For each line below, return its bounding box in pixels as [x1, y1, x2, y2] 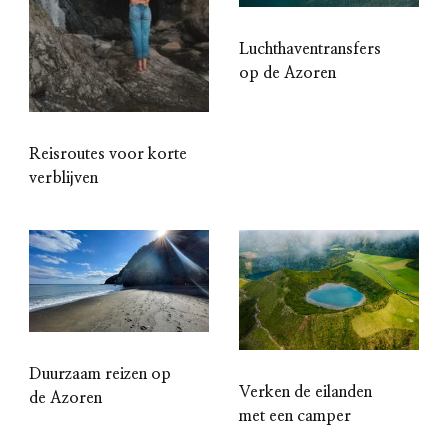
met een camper [239, 408, 351, 425]
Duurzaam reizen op [29, 365, 171, 382]
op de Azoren [239, 65, 336, 82]
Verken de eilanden [239, 384, 372, 401]
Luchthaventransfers [239, 41, 381, 58]
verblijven [29, 170, 98, 187]
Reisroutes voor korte [29, 146, 187, 163]
